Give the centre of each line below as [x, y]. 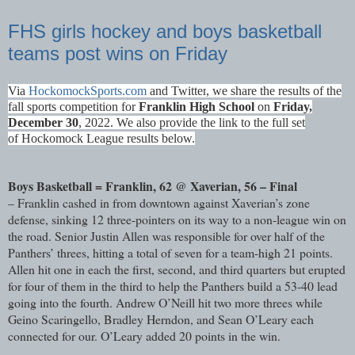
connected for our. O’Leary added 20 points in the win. [144, 336]
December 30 [43, 123]
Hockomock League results [92, 139]
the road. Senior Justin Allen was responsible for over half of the [166, 236]
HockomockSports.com [88, 91]
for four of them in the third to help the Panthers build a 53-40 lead [173, 286]
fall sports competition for [73, 107]
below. [178, 139]
